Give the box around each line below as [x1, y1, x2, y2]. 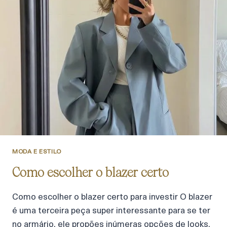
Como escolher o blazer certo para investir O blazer [12, 193, 212, 202]
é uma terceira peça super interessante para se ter [12, 206, 210, 215]
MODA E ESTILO [12, 148, 61, 155]
